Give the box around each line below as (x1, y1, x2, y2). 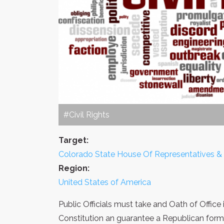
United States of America (58, 177, 151, 187)
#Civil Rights (63, 109, 109, 119)
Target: (58, 135, 88, 145)
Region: (58, 163, 89, 173)
